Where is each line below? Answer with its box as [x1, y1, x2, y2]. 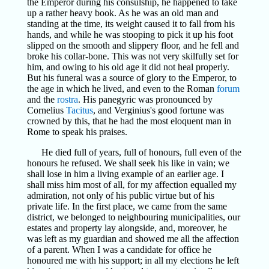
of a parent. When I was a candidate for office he [26, 244, 211, 255]
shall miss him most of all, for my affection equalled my [26, 180, 237, 190]
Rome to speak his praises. [26, 127, 127, 137]
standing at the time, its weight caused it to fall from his [26, 19, 235, 29]
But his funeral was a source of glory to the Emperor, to [26, 73, 237, 83]
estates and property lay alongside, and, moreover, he [26, 223, 227, 233]
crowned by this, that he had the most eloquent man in [26, 116, 231, 126]
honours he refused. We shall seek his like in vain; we [26, 158, 229, 168]
